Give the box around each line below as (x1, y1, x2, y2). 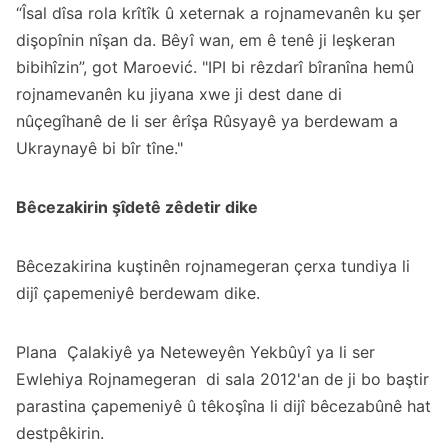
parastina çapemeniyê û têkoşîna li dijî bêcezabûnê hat (16, 396, 431, 417)
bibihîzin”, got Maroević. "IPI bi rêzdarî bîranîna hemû (16, 57, 414, 78)
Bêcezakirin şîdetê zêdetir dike (16, 197, 258, 218)
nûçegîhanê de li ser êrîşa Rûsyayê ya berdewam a (16, 111, 398, 132)
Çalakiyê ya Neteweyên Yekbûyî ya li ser (67, 342, 375, 363)
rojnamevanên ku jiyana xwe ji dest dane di (16, 84, 342, 105)
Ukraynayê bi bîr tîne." (16, 138, 183, 159)
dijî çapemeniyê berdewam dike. (16, 283, 260, 304)
